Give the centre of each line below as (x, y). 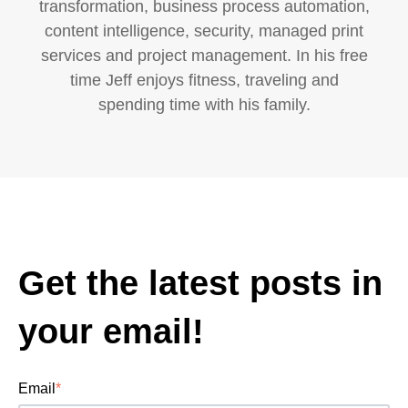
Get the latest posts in (200, 283)
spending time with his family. (204, 105)
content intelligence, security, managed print (204, 31)
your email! (111, 331)
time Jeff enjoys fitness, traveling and (204, 81)
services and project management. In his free (204, 56)
